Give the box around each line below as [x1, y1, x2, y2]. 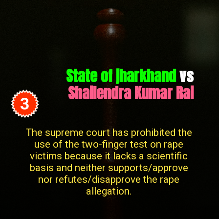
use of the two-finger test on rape [34, 138, 184, 151]
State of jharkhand [66, 65, 176, 87]
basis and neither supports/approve [29, 162, 188, 174]
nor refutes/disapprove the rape [38, 174, 180, 186]
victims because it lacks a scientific [30, 150, 188, 162]
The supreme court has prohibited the [25, 127, 192, 139]
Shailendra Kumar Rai [67, 82, 194, 104]
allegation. [86, 185, 132, 197]
